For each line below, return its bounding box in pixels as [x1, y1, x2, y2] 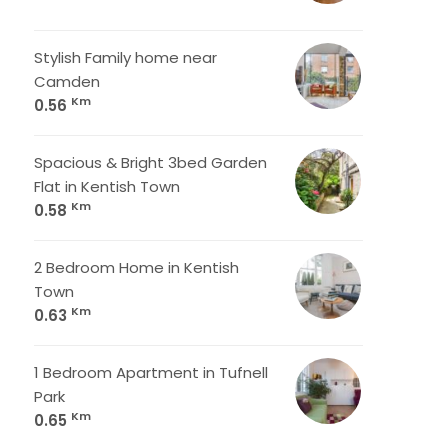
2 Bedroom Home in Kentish [34, 257, 239, 278]
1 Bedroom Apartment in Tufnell [34, 362, 268, 383]
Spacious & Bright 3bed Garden [34, 152, 267, 173]
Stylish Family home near [34, 47, 217, 68]
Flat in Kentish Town [34, 176, 180, 197]
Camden [34, 71, 100, 92]
